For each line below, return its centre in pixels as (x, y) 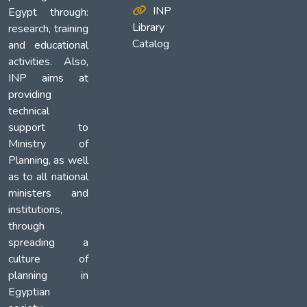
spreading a (48, 243)
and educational (48, 46)
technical (29, 111)
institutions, (35, 210)
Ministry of (48, 144)
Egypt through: (48, 13)
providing (30, 95)
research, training (48, 29)
